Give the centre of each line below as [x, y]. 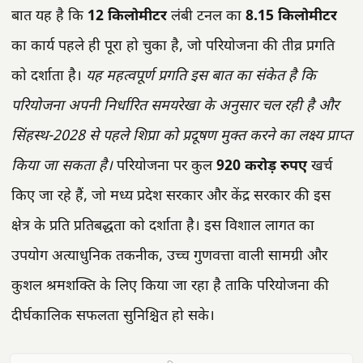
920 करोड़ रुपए [262, 167]
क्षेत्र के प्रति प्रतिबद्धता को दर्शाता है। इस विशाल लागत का [163, 227]
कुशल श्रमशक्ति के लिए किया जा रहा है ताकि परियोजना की [170, 287]
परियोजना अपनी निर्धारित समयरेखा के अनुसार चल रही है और [175, 107]
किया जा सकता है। [62, 167]
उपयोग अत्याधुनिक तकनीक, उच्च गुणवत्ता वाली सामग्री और [169, 257]
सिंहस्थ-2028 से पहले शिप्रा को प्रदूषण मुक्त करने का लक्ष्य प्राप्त [181, 137]
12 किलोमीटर [127, 17]
